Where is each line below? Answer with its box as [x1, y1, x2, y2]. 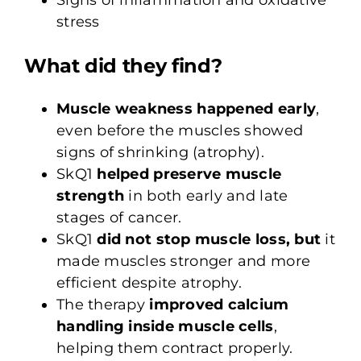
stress [56, 12, 100, 31]
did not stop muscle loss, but [97, 230, 322, 248]
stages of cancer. [56, 208, 182, 226]
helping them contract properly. [56, 338, 293, 357]
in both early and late [124, 186, 288, 205]
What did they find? [23, 53, 222, 77]
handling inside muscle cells [56, 317, 274, 335]
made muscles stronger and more [56, 251, 311, 270]
